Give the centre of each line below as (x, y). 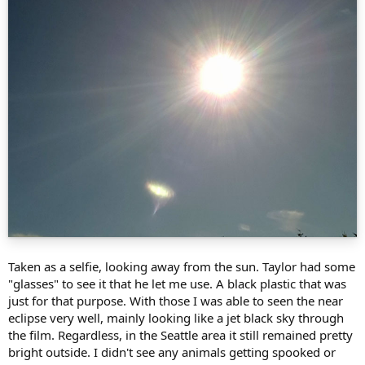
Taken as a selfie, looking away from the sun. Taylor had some (182, 266)
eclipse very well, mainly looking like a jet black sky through (176, 317)
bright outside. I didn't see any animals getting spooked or (172, 352)
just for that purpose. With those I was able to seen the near (176, 300)
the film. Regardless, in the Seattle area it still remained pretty (180, 334)
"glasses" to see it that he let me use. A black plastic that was (177, 283)
